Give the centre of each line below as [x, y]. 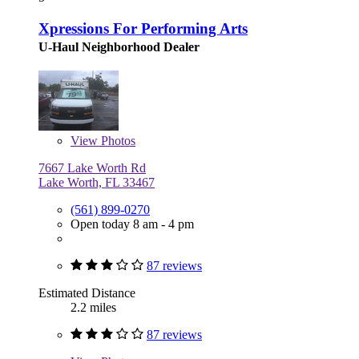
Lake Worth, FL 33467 [97, 182]
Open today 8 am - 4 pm [132, 224]
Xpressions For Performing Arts [143, 28]
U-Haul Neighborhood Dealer [119, 46]
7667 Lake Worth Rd [92, 167]
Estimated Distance [87, 292]
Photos [117, 140]
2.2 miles [93, 307]
